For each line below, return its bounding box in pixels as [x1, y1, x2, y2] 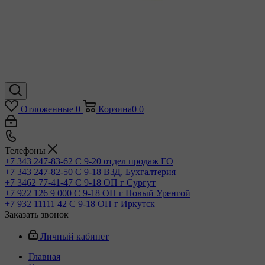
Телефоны [5, 146, 48, 156]
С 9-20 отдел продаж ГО [75, 156, 173, 166]
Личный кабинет [40, 231, 109, 241]
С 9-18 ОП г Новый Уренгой [74, 188, 190, 198]
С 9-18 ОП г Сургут [75, 177, 156, 188]
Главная [28, 251, 60, 261]
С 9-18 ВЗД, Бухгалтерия [75, 167, 176, 177]
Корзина [98, 104, 132, 114]
